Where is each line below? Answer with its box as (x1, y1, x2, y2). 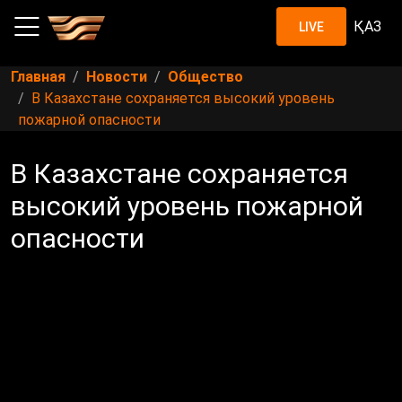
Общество (168, 68, 243, 86)
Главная (11, 68, 66, 86)
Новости (86, 68, 147, 86)
